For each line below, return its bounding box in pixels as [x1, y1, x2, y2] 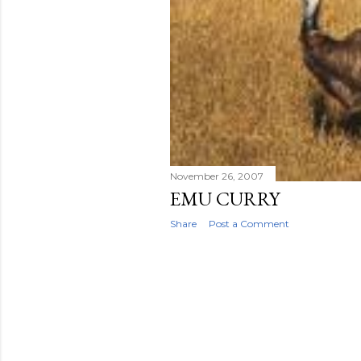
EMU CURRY [170, 185, 280, 211]
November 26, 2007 [170, 169, 263, 182]
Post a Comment [209, 217, 289, 230]
